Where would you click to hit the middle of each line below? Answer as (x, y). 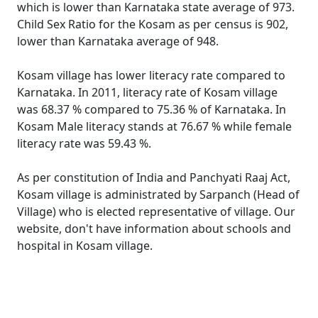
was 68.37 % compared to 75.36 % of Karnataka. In (152, 109)
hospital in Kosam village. (85, 246)
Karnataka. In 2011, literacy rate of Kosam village (147, 92)
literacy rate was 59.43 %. (84, 143)
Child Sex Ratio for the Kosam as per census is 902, (153, 24)
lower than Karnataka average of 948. (118, 41)
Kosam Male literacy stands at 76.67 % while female (154, 126)
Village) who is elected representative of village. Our (156, 212)
